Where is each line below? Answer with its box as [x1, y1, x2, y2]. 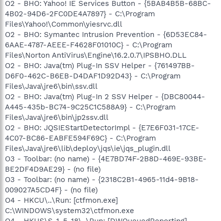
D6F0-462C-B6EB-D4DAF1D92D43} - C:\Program [5, 71, 181, 80]
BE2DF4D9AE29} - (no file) [5, 164, 101, 174]
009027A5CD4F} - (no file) [5, 185, 98, 194]
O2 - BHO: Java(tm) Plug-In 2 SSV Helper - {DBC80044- [5, 92, 205, 101]
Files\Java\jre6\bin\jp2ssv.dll [5, 112, 109, 122]
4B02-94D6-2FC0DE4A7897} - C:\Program [5, 9, 155, 18]
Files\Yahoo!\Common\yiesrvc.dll [5, 19, 122, 29]
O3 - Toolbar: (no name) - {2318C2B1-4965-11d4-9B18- [5, 175, 199, 184]
